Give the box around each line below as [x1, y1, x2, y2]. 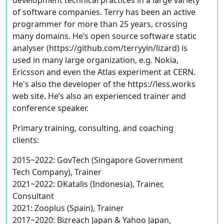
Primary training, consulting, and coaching [12, 122, 173, 134]
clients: [12, 134, 39, 146]
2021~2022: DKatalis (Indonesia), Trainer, [12, 178, 164, 190]
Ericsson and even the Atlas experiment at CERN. [12, 66, 195, 78]
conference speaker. [12, 102, 88, 114]
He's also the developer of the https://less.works [12, 78, 195, 90]
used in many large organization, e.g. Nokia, [12, 54, 178, 66]
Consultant [12, 190, 54, 202]
